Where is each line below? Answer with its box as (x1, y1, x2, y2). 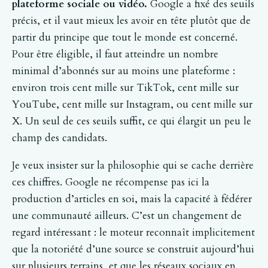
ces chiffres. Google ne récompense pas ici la (12, 175, 209, 190)
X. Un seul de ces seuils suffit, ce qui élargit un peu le (12, 114, 251, 128)
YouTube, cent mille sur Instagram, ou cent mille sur (12, 97, 252, 111)
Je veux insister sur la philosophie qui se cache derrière (12, 159, 254, 173)
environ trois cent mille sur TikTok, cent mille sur (12, 80, 239, 95)
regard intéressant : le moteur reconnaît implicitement (12, 226, 255, 240)
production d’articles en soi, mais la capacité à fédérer (12, 192, 252, 206)
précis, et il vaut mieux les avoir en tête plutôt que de (12, 13, 251, 28)
